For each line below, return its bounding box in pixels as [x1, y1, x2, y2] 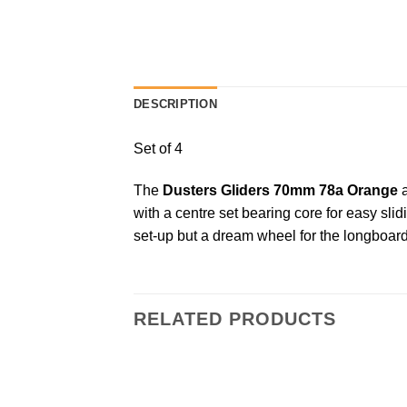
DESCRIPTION [134, 97, 217, 112]
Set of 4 [134, 141, 183, 157]
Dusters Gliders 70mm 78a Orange [159, 183, 398, 199]
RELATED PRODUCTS [134, 308, 336, 329]
